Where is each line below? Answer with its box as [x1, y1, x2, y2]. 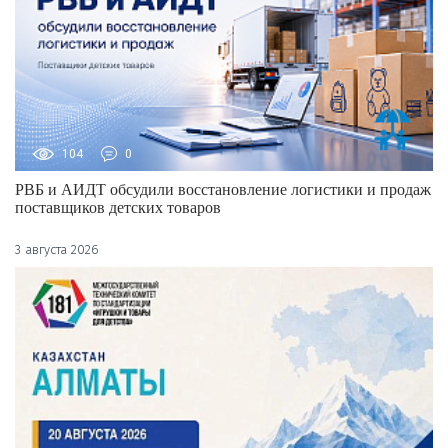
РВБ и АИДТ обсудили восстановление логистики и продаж [15, 181, 431, 199]
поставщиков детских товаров [15, 199, 221, 217]
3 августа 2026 [15, 242, 99, 258]
